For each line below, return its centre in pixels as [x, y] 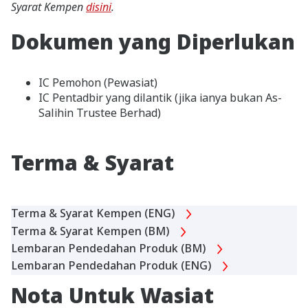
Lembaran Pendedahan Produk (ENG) [112, 265]
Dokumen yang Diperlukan [153, 42]
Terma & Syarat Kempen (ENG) [94, 213]
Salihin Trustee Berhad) [104, 113]
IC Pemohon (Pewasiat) [98, 83]
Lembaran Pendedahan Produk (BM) [110, 248]
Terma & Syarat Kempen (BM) [91, 231]
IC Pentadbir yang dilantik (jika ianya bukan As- [160, 98]
